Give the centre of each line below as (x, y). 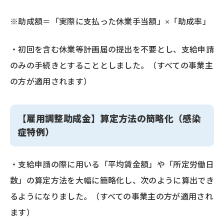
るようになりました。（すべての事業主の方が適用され (112, 196)
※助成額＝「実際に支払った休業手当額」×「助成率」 (110, 21)
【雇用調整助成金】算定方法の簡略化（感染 (109, 119)
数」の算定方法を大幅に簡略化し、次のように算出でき (112, 180)
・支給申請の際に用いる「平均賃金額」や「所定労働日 (112, 164)
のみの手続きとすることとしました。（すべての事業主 (112, 65)
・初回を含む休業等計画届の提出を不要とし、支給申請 (112, 49)
